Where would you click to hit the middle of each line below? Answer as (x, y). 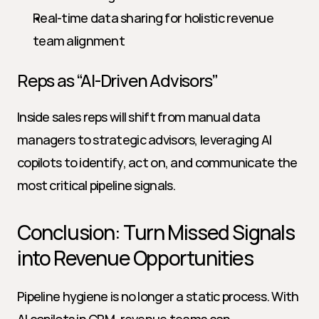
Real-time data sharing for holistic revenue (153, 18)
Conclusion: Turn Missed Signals (156, 232)
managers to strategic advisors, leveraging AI (145, 140)
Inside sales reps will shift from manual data (139, 117)
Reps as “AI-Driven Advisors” (117, 80)
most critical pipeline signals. (96, 185)
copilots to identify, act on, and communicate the (157, 162)
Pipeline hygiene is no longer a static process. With (158, 296)
